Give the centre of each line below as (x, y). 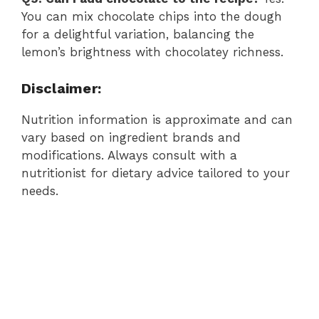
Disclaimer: (62, 88)
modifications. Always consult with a (129, 155)
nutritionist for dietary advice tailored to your (156, 173)
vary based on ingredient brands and (131, 137)
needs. (40, 190)
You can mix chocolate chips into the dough (152, 17)
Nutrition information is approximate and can (157, 119)
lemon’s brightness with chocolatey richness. (152, 52)
